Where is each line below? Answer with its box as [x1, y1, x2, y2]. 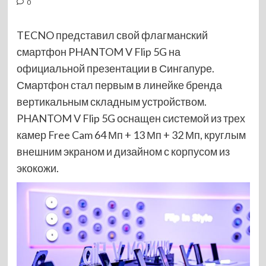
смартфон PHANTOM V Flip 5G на [16, 45, 180, 58]
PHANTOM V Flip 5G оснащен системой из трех [16, 112, 245, 125]
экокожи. [16, 161, 59, 175]
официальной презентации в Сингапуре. [16, 62, 214, 75]
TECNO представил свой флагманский [16, 28, 208, 42]
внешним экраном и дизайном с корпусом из [16, 145, 230, 158]
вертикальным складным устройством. [16, 95, 207, 108]
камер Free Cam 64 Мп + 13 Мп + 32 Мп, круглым [16, 128, 246, 141]
